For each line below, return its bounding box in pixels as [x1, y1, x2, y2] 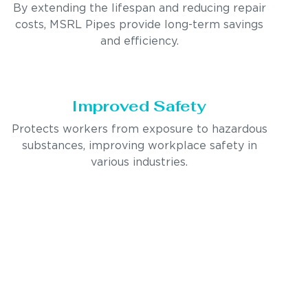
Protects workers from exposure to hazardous [11, 124, 267, 135]
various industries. [91, 157, 188, 168]
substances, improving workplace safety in [21, 140, 257, 151]
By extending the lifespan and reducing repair [12, 3, 266, 14]
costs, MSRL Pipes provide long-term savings [15, 19, 264, 30]
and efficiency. [100, 36, 179, 47]
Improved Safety [72, 96, 207, 115]
